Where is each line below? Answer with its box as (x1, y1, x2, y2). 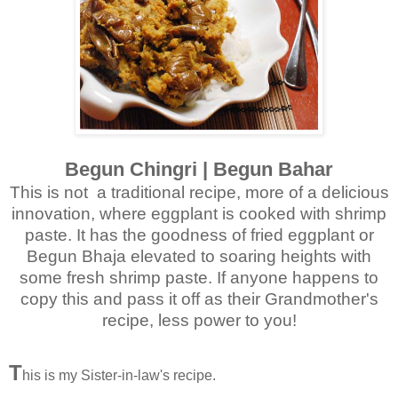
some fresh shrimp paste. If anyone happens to (20, 267, 378, 287)
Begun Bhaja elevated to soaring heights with (27, 246, 371, 266)
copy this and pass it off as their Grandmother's (20, 289, 378, 308)
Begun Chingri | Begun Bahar (65, 157, 333, 180)
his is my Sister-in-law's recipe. (22, 367, 216, 383)
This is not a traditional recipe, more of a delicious (9, 182, 389, 202)
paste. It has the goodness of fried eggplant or (24, 225, 374, 244)
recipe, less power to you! (101, 310, 297, 330)
